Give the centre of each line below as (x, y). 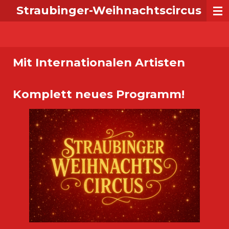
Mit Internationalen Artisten (99, 62)
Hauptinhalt (25, 22)
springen (20, 34)
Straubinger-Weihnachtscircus (109, 10)
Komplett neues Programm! (99, 94)
